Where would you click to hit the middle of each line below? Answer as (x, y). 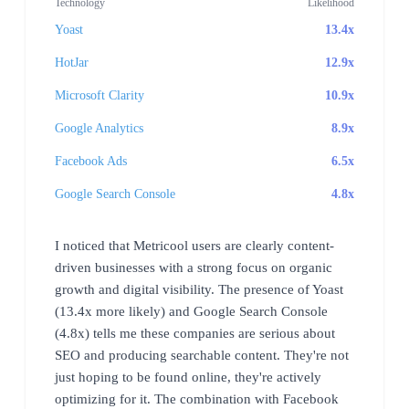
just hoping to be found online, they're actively (188, 377)
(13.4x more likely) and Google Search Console (191, 311)
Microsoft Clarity (100, 95)
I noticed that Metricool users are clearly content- (194, 245)
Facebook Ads (91, 161)
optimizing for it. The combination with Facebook (197, 399)
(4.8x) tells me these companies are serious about (195, 333)
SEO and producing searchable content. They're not (202, 355)
